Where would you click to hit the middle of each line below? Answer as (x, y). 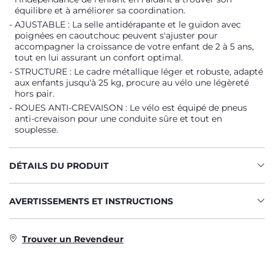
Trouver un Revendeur (73, 239)
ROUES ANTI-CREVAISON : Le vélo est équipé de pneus (131, 108)
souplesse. (36, 130)
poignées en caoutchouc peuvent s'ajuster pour (116, 35)
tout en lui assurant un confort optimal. (99, 57)
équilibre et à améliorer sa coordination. (100, 10)
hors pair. (35, 94)
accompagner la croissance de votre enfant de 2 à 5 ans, (134, 46)
